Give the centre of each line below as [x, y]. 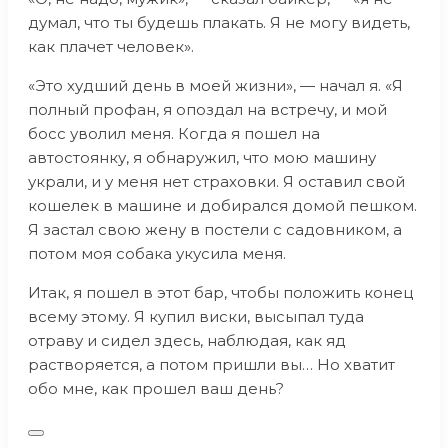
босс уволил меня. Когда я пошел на [174, 133]
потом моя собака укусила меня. [157, 253]
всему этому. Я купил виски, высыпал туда [196, 316]
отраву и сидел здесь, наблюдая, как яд [187, 340]
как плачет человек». [111, 46]
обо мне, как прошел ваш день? [156, 388]
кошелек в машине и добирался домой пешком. [222, 205]
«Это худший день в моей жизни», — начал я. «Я [215, 85]
